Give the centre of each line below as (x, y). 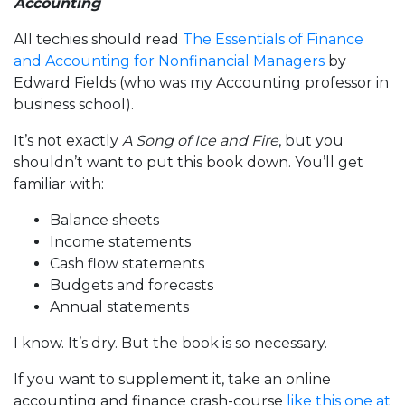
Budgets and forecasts (132, 285)
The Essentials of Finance (273, 39)
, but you (311, 140)
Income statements (120, 241)
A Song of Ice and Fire (200, 140)
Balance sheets (104, 220)
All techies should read (98, 39)
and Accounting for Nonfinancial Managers (169, 61)
